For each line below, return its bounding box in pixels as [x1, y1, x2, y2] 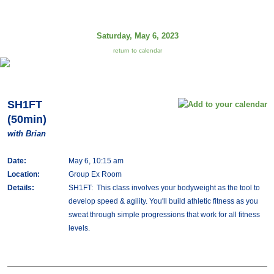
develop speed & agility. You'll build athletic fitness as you [68, 197, 258, 206]
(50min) [7, 113, 46, 125]
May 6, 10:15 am [68, 157, 124, 165]
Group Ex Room [68, 170, 122, 179]
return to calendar [113, 47, 162, 54]
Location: [7, 170, 40, 179]
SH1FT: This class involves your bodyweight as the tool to [68, 183, 260, 192]
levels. [68, 224, 90, 232]
